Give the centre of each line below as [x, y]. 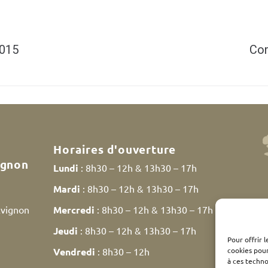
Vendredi [74, 252]
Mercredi [74, 210]
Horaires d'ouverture [115, 150]
